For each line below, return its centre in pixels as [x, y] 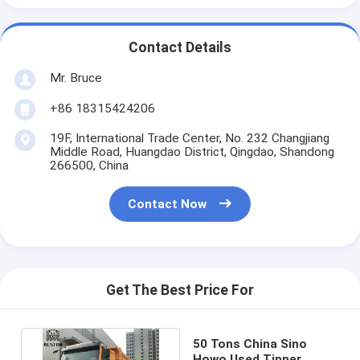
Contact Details [180, 48]
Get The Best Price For [180, 290]
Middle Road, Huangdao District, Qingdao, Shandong [192, 151]
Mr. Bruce [76, 78]
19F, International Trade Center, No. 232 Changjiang [189, 138]
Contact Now [168, 205]
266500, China [89, 165]
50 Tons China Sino [250, 344]
